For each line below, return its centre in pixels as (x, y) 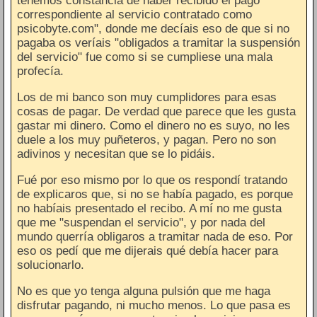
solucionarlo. (51, 265)
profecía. (40, 71)
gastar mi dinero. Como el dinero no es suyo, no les (154, 125)
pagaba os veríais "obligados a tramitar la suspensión (158, 42)
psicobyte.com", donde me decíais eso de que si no (153, 28)
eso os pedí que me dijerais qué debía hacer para (148, 250)
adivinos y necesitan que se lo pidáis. (116, 154)
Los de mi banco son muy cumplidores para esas (147, 97)
